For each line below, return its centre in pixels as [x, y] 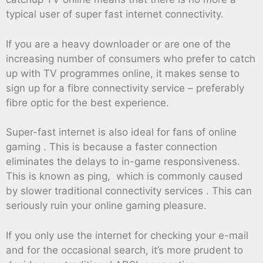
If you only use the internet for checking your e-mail [127, 235]
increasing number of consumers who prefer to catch [131, 58]
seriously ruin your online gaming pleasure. [106, 206]
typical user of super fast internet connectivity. [115, 14]
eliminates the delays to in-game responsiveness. [123, 162]
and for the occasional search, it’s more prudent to [124, 250]
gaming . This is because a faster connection [112, 147]
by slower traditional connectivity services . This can [129, 191]
